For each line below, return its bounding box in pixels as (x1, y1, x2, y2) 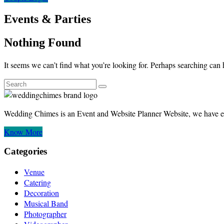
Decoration (24, 187, 59, 198)
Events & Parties (4, 12, 91, 25)
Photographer (24, 208, 66, 219)
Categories (4, 146, 47, 157)
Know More (4, 126, 42, 137)
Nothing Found (4, 35, 81, 49)
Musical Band (24, 198, 68, 209)
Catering (24, 177, 51, 188)
